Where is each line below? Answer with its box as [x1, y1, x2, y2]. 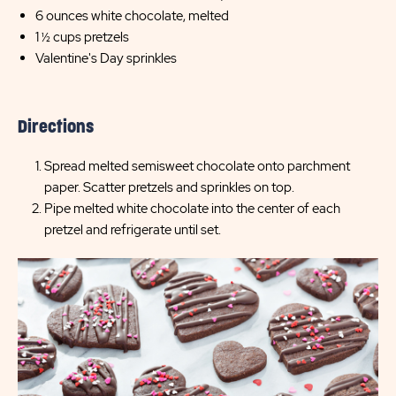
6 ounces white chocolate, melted [35, 7, 229, 25]
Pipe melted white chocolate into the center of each [44, 200, 340, 217]
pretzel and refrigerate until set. [44, 221, 221, 239]
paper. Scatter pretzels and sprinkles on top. [44, 179, 294, 196]
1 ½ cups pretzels [35, 28, 129, 46]
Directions [18, 119, 94, 135]
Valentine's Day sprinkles [35, 49, 177, 67]
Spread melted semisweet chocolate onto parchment [44, 157, 350, 175]
